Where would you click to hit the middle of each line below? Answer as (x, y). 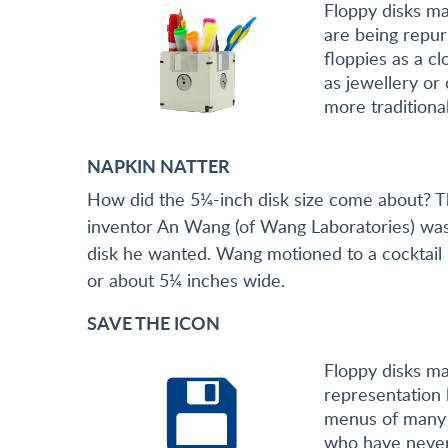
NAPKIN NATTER (160, 166)
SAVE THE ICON (155, 323)
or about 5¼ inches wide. (186, 280)
